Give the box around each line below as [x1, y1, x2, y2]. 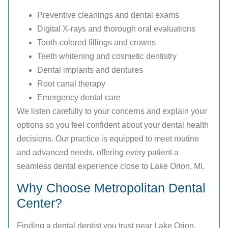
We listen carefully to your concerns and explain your [17, 107, 207, 116]
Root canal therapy [37, 79, 105, 89]
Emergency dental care [37, 93, 121, 102]
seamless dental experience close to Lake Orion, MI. [17, 162, 205, 171]
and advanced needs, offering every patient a [17, 148, 179, 157]
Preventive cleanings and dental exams [37, 11, 179, 20]
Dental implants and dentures [37, 66, 143, 75]
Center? [17, 196, 62, 211]
